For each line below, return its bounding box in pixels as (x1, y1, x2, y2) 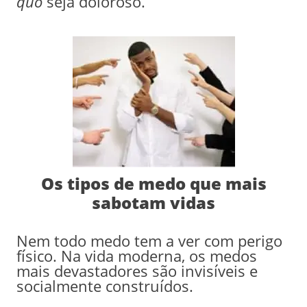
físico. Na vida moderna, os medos (16, 245, 257, 266)
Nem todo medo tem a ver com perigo (16, 230, 282, 251)
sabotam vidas (92, 191, 215, 214)
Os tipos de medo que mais (40, 171, 267, 195)
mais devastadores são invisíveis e (16, 260, 258, 281)
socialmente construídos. (16, 275, 193, 296)
